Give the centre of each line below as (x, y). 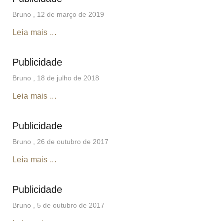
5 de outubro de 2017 (71, 205)
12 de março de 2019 (71, 14)
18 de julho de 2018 (68, 78)
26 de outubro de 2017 (73, 141)
